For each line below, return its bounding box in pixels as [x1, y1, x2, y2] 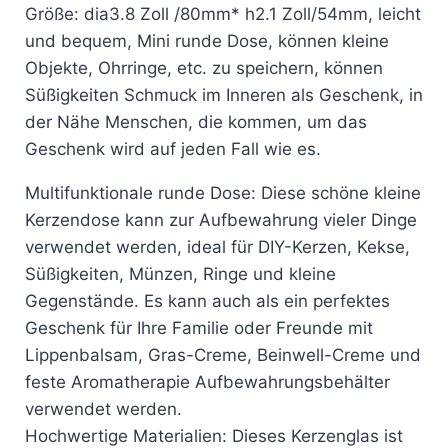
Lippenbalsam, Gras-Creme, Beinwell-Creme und [25, 344, 421, 365]
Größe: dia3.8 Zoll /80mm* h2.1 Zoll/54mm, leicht [25, 3, 421, 24]
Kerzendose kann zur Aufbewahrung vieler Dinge [25, 209, 417, 230]
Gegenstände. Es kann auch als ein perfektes [25, 290, 390, 311]
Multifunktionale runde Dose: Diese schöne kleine [25, 182, 421, 203]
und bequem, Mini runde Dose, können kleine [25, 30, 389, 51]
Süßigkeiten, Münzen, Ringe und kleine [25, 263, 336, 284]
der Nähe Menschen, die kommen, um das [25, 111, 367, 132]
